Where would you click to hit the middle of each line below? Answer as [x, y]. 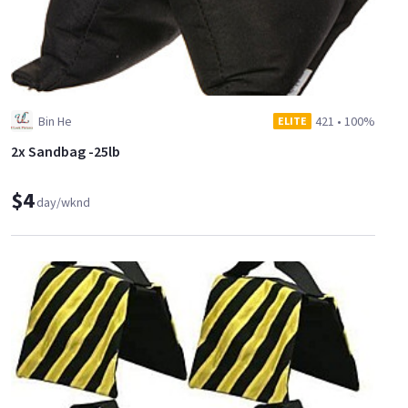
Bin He [55, 121]
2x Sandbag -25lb [66, 151]
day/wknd [63, 202]
